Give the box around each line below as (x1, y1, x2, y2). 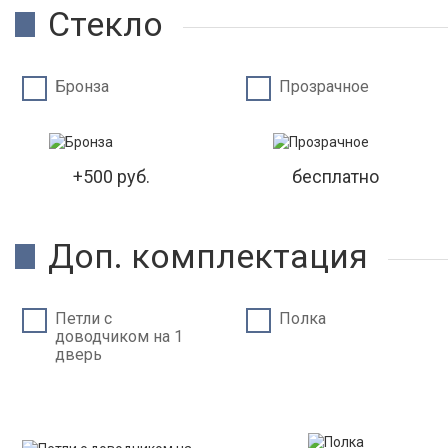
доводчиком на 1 (55, 327, 183, 346)
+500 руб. (73, 166, 151, 187)
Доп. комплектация (48, 236, 368, 276)
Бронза (55, 77, 109, 96)
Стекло (48, 4, 163, 44)
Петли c (55, 309, 112, 328)
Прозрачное (279, 77, 370, 96)
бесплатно (292, 166, 380, 187)
